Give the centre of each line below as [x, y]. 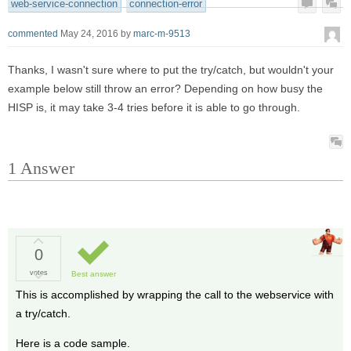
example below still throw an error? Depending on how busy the [165, 89]
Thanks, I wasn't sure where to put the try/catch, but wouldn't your [171, 70]
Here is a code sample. [73, 343]
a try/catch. [43, 313]
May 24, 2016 [89, 33]
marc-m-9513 [162, 33]
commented [33, 33]
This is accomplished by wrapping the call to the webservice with [175, 294]
